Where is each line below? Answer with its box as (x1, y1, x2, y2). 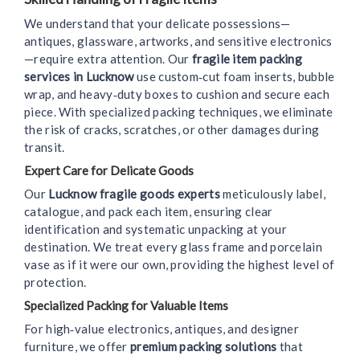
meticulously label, (219, 186, 325, 202)
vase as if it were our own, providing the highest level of (24, 257, 335, 272)
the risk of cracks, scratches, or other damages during (24, 122, 320, 137)
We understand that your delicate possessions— (24, 16, 291, 31)
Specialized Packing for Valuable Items (24, 298, 228, 313)
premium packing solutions (130, 339, 277, 354)
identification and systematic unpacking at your (24, 222, 288, 237)
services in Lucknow (24, 69, 134, 84)
